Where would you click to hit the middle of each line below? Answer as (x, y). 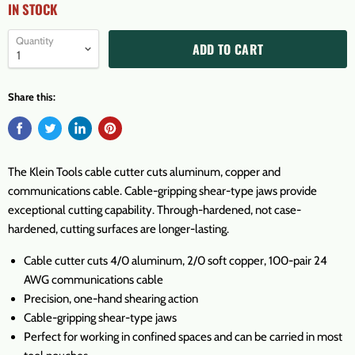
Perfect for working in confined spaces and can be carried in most (183, 337)
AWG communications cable (94, 280)
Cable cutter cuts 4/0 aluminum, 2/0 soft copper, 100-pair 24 (176, 261)
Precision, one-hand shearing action (111, 299)
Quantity (35, 40)
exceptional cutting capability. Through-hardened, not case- (155, 210)
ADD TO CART (228, 49)
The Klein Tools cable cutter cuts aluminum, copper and (144, 172)
